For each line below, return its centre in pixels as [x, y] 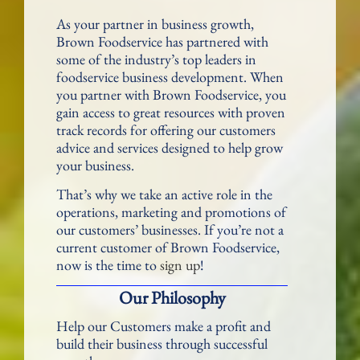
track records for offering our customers [166, 130]
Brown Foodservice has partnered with [162, 42]
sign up [180, 264]
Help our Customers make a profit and [164, 326]
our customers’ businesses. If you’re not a [170, 229]
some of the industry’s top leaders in [156, 59]
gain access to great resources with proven [171, 112]
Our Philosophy [172, 298]
